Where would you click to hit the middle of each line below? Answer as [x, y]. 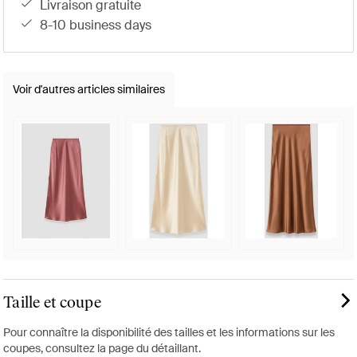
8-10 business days [99, 25]
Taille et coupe [52, 302]
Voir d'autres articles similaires [89, 90]
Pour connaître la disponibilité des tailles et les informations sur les [169, 333]
